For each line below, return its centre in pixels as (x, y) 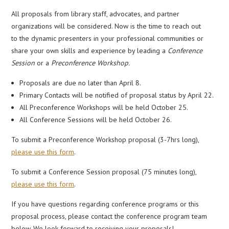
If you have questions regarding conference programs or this (105, 204)
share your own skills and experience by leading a (90, 51)
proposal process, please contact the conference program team (109, 216)
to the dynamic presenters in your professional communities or (108, 38)
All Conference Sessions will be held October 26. (96, 120)
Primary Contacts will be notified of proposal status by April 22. (117, 95)
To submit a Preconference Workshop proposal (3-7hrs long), (105, 140)
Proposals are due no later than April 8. (81, 83)
